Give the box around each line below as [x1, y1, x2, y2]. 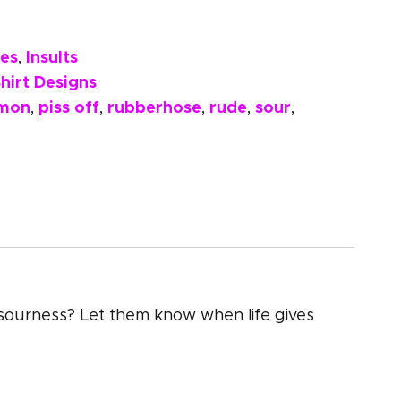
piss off [38, 97, 99, 118]
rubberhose [107, 97, 201, 118]
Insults [26, 47, 78, 68]
